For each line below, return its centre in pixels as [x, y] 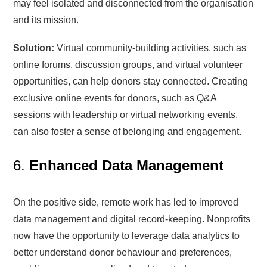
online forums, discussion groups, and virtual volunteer [128, 64]
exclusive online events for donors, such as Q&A [115, 98]
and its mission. [46, 20]
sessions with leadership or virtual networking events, [126, 114]
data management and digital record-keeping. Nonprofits [132, 219]
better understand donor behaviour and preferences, [123, 252]
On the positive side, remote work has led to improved [126, 202]
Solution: [34, 48]
